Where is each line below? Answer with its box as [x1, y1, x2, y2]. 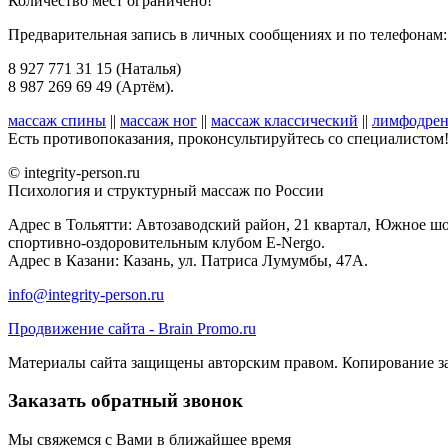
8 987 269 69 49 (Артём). [8, 77, 174, 95]
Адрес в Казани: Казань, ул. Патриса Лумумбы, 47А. [8, 251, 368, 269]
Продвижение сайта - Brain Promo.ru [8, 319, 256, 337]
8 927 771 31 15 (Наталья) [8, 59, 181, 77]
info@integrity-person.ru [8, 285, 164, 303]
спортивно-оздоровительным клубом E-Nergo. [8, 233, 325, 251]
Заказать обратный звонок [8, 390, 243, 412]
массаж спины [8, 111, 106, 129]
